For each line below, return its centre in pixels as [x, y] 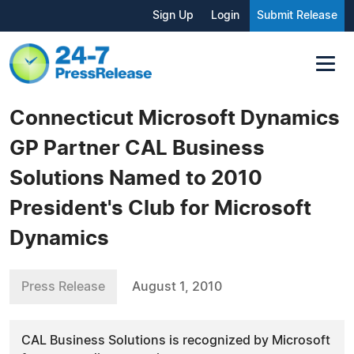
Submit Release [297, 16]
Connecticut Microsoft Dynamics [175, 118]
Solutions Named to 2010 [136, 178]
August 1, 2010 [177, 286]
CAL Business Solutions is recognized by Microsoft [176, 340]
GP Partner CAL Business [137, 148]
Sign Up [173, 16]
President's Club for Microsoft [160, 208]
